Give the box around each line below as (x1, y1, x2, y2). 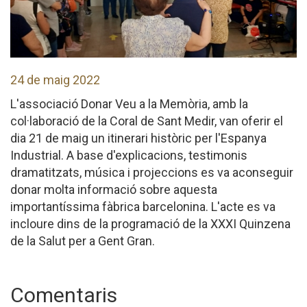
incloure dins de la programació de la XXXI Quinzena (10, 216, 291, 231)
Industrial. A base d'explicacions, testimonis (10, 147, 247, 162)
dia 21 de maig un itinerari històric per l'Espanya (10, 130, 267, 145)
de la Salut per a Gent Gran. (10, 233, 155, 248)
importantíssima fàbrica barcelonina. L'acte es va (10, 199, 275, 214)
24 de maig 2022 (10, 72, 100, 87)
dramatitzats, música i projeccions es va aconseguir (10, 164, 293, 180)
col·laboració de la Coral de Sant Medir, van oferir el (10, 113, 283, 128)
